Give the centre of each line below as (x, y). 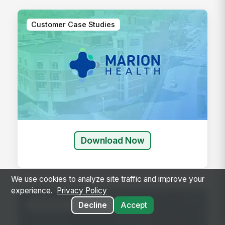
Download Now (113, 141)
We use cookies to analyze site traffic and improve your (108, 179)
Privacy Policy (82, 191)
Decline (92, 205)
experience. (33, 191)
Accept (134, 205)
